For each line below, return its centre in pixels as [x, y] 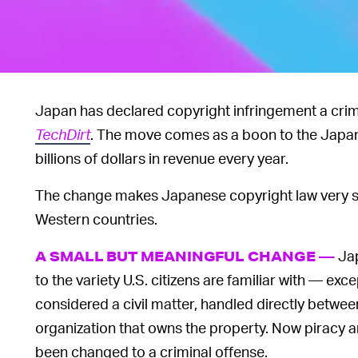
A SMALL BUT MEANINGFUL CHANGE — [185, 257]
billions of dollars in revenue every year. [162, 158]
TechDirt [63, 134]
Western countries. [96, 219]
